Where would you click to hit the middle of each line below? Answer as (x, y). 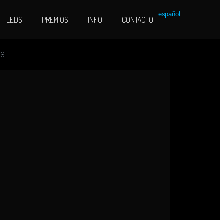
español (169, 14)
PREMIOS (55, 20)
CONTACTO (137, 20)
